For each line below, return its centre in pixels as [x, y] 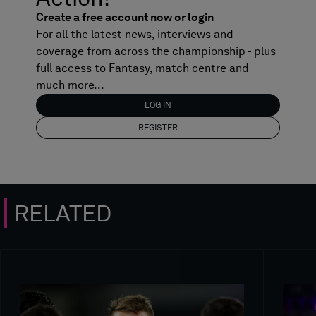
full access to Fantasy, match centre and [142, 68]
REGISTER [158, 127]
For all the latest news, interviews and [134, 34]
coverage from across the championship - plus [156, 51]
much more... [70, 85]
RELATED [63, 213]
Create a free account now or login [124, 17]
